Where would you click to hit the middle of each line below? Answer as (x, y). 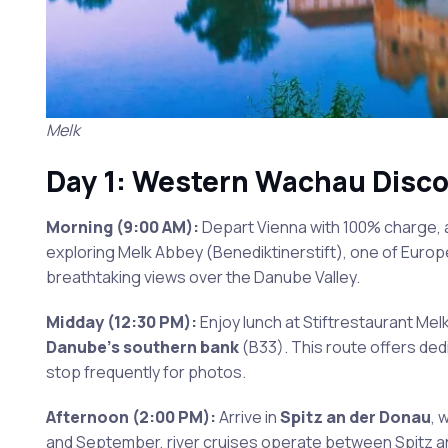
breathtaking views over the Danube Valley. (202, 277)
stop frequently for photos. (145, 372)
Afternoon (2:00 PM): (130, 417)
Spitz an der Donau (355, 417)
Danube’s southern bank (142, 347)
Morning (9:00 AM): (122, 227)
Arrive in (247, 417)
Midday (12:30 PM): (121, 322)
